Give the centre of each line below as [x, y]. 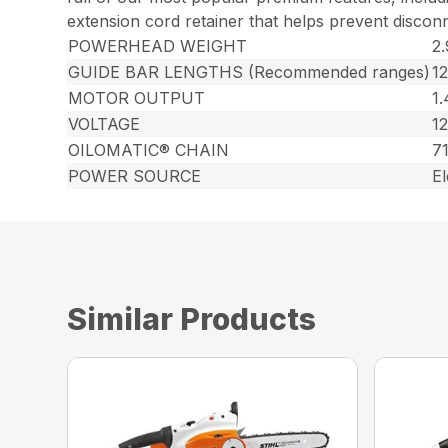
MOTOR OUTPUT [137, 97]
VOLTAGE [104, 123]
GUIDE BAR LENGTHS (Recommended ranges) [249, 71]
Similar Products [192, 318]
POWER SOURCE [135, 175]
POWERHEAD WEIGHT [158, 45]
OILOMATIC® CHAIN [149, 149]
